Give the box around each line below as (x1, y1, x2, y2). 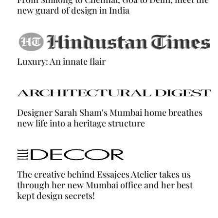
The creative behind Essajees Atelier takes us (17, 168, 191, 181)
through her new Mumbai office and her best (17, 179, 193, 191)
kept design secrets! (17, 190, 95, 202)
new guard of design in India (17, 4, 129, 17)
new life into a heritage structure (17, 117, 145, 129)
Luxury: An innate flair (17, 55, 106, 68)
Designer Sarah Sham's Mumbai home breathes (17, 107, 202, 119)
